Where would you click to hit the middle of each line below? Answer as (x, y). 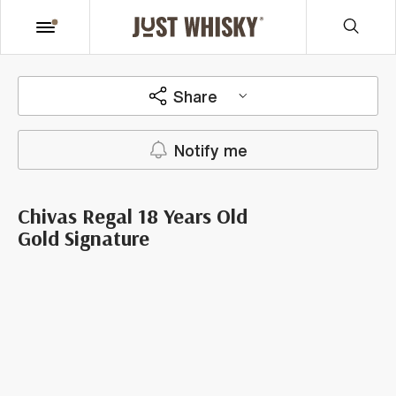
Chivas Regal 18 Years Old (133, 216)
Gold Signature (84, 238)
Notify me (210, 150)
